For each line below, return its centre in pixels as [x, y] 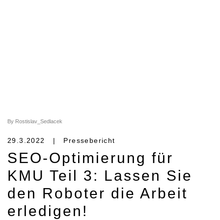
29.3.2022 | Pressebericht [61, 141]
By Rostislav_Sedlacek [35, 122]
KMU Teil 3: [53, 176]
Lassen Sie [146, 176]
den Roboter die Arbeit [97, 193]
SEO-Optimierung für [90, 158]
